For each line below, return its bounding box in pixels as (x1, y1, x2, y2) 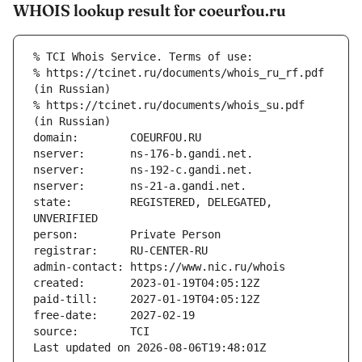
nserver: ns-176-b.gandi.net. (33, 147, 253, 161)
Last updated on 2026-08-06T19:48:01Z (33, 341, 266, 355)
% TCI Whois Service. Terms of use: (33, 50, 253, 64)
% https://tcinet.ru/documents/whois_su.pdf (33, 99, 305, 112)
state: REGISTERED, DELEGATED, (33, 196, 272, 209)
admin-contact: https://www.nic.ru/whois (33, 260, 285, 274)
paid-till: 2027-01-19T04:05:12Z (33, 293, 259, 306)
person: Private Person (33, 228, 221, 242)
